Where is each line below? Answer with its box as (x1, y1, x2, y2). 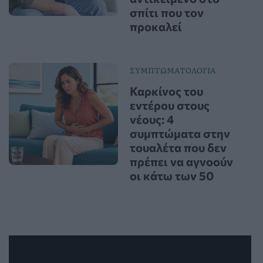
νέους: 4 (129, 112, 174, 127)
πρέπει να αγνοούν (129, 154, 233, 169)
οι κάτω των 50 (129, 168, 214, 183)
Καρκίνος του (129, 84, 203, 99)
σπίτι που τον (129, 5, 204, 20)
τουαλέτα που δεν (129, 140, 227, 155)
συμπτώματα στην (129, 126, 230, 141)
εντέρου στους (129, 98, 210, 113)
